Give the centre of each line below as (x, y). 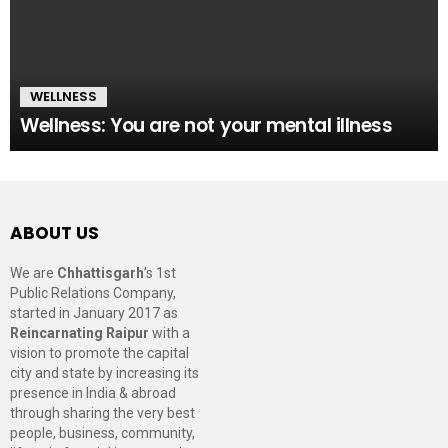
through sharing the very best (102, 413)
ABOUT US (54, 233)
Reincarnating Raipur (79, 333)
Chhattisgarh (100, 273)
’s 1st (160, 273)
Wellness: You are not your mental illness (206, 125)
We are (33, 273)
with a (169, 333)
